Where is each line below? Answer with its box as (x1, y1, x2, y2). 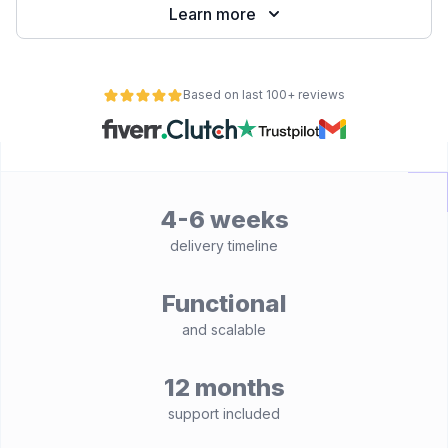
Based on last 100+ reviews (183, 87, 345, 102)
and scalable (182, 321, 266, 338)
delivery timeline (170, 237, 278, 254)
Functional (161, 289, 287, 318)
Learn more (168, 4, 256, 24)
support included (168, 405, 280, 422)
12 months (163, 373, 285, 402)
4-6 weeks (159, 205, 289, 234)
